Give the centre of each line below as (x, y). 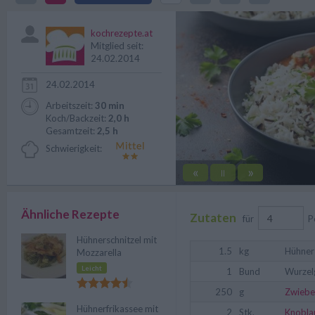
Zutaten (213, 217)
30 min (110, 105)
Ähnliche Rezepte (70, 214)
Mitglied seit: (117, 46)
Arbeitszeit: (70, 105)
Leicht (92, 268)
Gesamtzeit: (71, 131)
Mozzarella (99, 252)
